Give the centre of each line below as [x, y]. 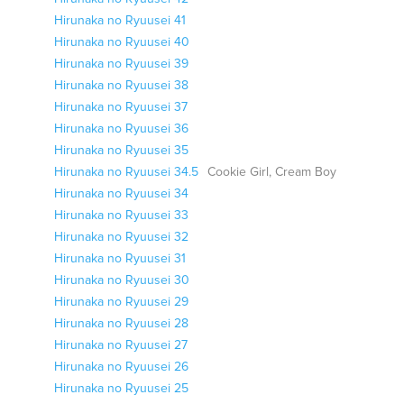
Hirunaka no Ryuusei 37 [121, 107]
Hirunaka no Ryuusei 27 [121, 345]
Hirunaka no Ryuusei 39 [121, 64]
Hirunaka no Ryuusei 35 [121, 151]
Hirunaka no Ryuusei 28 [121, 324]
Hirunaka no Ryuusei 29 [121, 302]
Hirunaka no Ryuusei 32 [121, 237]
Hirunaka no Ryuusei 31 [120, 259]
